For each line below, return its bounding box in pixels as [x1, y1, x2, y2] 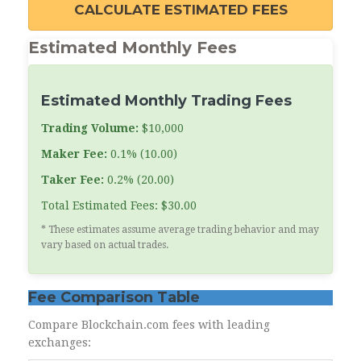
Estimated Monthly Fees [28, 38, 237, 58]
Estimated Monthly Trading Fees [41, 92, 292, 110]
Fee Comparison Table [28, 288, 200, 307]
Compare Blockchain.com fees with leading [28, 318, 270, 332]
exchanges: [28, 336, 91, 350]
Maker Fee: [41, 147, 107, 161]
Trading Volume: [41, 122, 139, 135]
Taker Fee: [41, 173, 104, 187]
